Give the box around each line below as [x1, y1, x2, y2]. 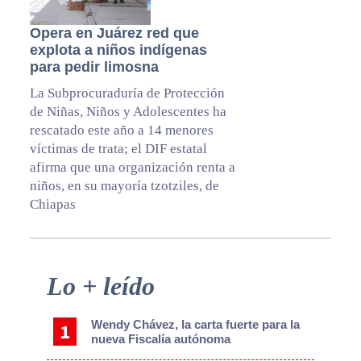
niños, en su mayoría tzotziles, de [29, 178, 219, 194]
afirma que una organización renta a [29, 160, 235, 176]
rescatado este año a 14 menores [29, 122, 214, 139]
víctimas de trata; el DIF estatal [29, 141, 207, 157]
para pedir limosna [29, 59, 159, 76]
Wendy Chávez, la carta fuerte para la [91, 317, 301, 332]
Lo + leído [46, 272, 155, 301]
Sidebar [12, 292, 80, 313]
